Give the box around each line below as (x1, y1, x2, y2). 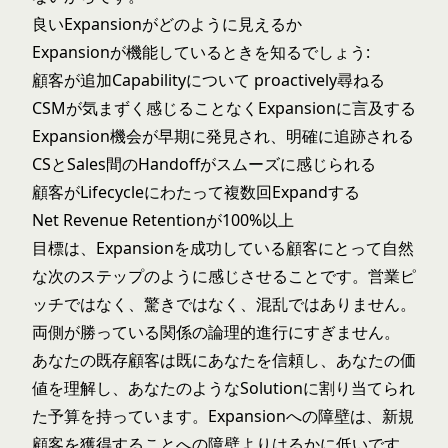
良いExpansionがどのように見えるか (32, 13, 302, 35)
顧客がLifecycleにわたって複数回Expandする (32, 181, 360, 203)
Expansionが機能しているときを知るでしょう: (32, 41, 370, 63)
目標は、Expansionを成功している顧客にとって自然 (32, 237, 414, 259)
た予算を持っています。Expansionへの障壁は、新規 (32, 405, 414, 427)
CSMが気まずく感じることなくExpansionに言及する (32, 97, 416, 119)
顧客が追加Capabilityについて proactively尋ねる (32, 69, 385, 91)
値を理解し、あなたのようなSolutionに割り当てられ (32, 377, 415, 399)
